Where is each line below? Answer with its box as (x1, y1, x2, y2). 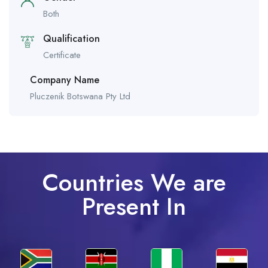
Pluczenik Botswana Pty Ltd (30, 90, 130, 103)
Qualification (43, 32, 100, 46)
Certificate (43, 48, 81, 62)
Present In (82, 189, 186, 224)
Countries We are (42, 165, 226, 200)
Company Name (30, 73, 99, 87)
